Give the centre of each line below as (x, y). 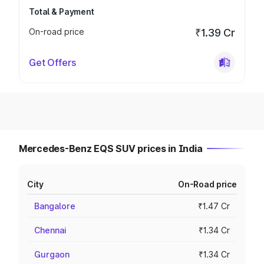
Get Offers (52, 62)
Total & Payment (62, 11)
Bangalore (55, 206)
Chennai (50, 230)
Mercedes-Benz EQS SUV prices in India (111, 148)
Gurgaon (52, 254)
